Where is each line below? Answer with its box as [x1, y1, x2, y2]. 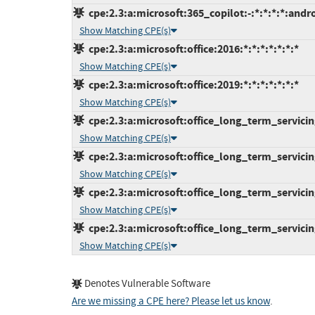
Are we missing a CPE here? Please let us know [72, 295, 270, 309]
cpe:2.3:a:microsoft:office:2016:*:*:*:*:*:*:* [84, 41, 299, 57]
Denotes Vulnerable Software [82, 277, 210, 291]
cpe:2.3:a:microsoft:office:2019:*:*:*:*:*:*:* [84, 77, 299, 93]
